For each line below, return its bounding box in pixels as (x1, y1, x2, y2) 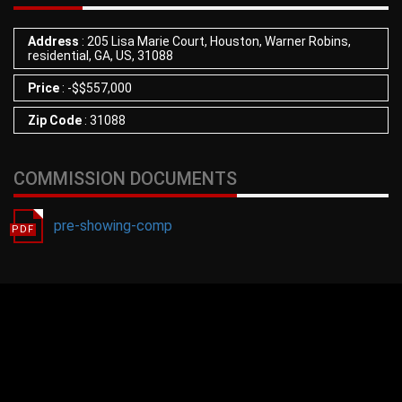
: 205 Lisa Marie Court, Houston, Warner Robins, (79, 34, 351, 48)
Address (28, 34, 79, 48)
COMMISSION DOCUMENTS (13, 168, 237, 189)
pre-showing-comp (54, 217, 172, 234)
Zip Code (28, 113, 82, 127)
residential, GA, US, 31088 (28, 48, 173, 63)
